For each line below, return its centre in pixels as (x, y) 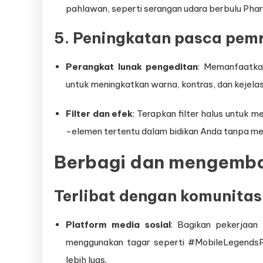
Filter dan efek (100, 114)
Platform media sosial (118, 225)
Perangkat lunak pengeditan (132, 67)
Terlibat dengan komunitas (158, 196)
